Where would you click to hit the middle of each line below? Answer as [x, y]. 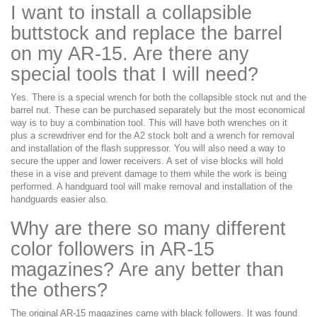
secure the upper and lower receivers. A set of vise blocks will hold [147, 161]
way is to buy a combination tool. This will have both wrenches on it [149, 122]
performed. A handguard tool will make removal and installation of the [151, 186]
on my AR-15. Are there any [130, 53]
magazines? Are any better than [147, 269]
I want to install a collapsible [131, 12]
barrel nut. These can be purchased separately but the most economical [158, 110]
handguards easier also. [59, 199]
